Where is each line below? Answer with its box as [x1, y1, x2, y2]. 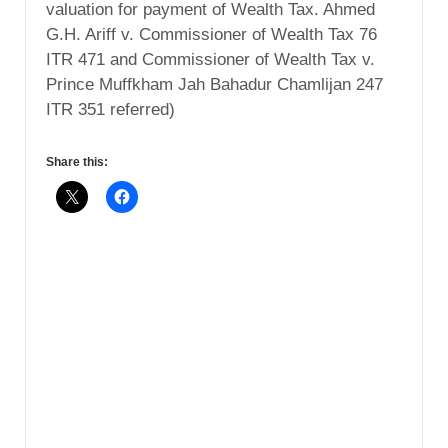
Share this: [46, 154, 108, 169]
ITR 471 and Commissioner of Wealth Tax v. [46, 49, 375, 69]
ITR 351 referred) [46, 99, 175, 119]
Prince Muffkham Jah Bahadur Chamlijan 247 [46, 74, 383, 94]
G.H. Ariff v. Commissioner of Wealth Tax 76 [46, 24, 377, 44]
